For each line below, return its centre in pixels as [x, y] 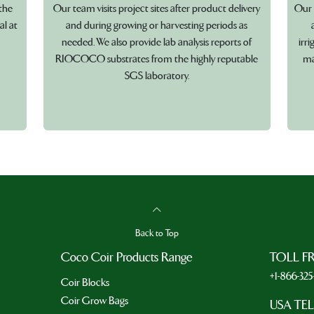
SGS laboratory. [157, 76]
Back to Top [157, 233]
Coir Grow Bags [94, 300]
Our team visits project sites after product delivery [157, 9]
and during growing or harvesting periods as [157, 26]
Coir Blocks [85, 282]
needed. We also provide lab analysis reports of [157, 42]
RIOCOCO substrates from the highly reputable [157, 59]
